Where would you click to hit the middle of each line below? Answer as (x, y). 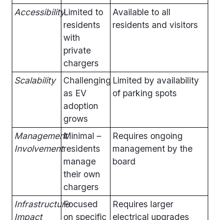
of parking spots (145, 93)
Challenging (87, 80)
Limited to (83, 12)
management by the (152, 148)
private (77, 50)
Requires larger (143, 204)
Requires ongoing (148, 136)
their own (82, 174)
